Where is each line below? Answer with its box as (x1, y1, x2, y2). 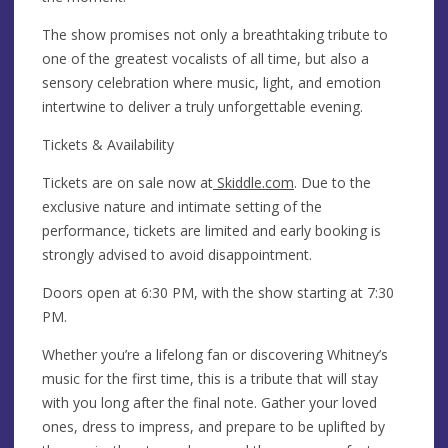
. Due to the (294, 172, 371, 192)
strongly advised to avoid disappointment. (42, 244, 312, 264)
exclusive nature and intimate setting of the (42, 196, 322, 216)
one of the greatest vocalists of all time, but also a (42, 48, 369, 68)
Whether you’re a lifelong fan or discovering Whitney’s (42, 344, 388, 364)
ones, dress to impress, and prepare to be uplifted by (42, 416, 385, 436)
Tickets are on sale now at (42, 172, 213, 192)
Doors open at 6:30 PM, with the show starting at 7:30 (42, 282, 394, 302)
